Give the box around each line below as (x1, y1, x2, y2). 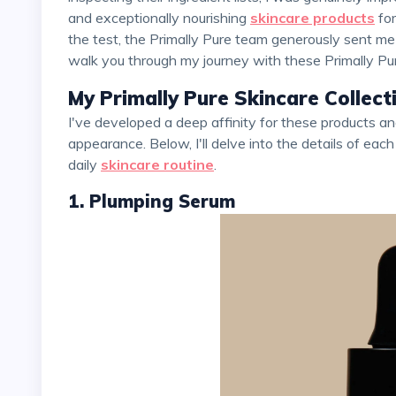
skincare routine (101, 155, 214, 173)
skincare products (250, 8, 375, 27)
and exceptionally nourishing (68, 8, 250, 27)
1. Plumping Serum (68, 189, 235, 212)
